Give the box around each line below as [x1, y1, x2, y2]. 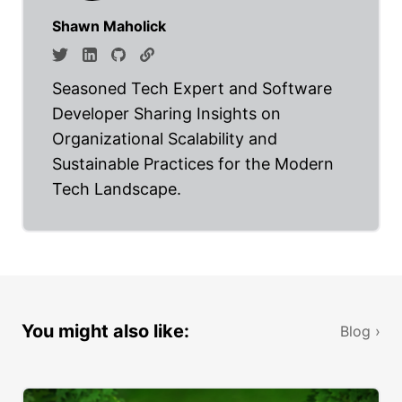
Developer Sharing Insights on [52, 104, 281, 124]
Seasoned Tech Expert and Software [52, 79, 332, 99]
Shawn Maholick [52, 17, 166, 36]
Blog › [339, 322, 380, 341]
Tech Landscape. [52, 179, 181, 199]
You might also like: [22, 320, 189, 343]
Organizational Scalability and [52, 129, 277, 149]
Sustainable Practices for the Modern [52, 154, 334, 174]
